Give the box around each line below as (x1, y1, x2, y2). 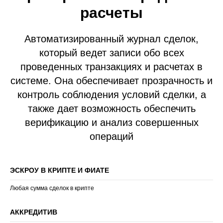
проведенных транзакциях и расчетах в (20, 61, 203, 72)
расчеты (80, 4, 143, 21)
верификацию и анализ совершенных (24, 117, 199, 128)
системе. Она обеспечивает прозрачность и (10, 75, 213, 86)
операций (90, 131, 133, 142)
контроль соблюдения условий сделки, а (17, 89, 206, 100)
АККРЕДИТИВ (10, 208, 57, 216)
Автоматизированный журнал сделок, (24, 33, 199, 44)
